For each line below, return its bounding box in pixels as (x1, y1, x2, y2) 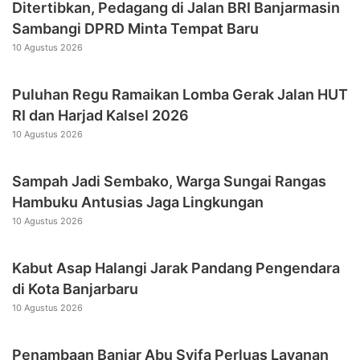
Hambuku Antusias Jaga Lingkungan (12, 193, 264, 211)
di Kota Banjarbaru (12, 280, 138, 297)
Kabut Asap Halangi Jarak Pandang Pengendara (12, 259, 340, 276)
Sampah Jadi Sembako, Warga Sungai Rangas (12, 172, 326, 190)
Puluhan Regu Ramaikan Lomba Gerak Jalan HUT (12, 85, 348, 103)
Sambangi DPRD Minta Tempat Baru (12, 19, 259, 37)
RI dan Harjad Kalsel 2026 (12, 106, 189, 124)
